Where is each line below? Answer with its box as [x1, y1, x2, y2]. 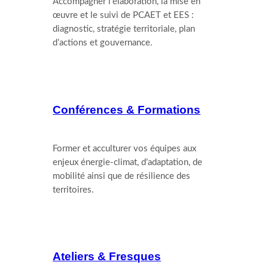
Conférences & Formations [53, 102, 201, 116]
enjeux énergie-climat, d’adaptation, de [53, 158, 203, 167]
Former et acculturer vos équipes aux [53, 144, 197, 154]
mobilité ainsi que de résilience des [53, 172, 191, 181]
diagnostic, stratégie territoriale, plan [53, 25, 196, 34]
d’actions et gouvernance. [53, 38, 153, 48]
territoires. [53, 185, 95, 195]
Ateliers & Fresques [53, 250, 162, 263]
